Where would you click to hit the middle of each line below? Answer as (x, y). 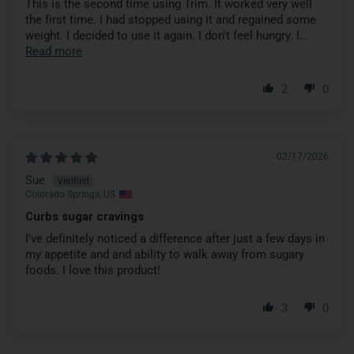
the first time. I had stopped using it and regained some (171, 19)
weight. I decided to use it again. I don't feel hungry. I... (167, 35)
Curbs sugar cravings (85, 216)
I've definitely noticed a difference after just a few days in (175, 238)
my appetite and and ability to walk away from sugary (165, 254)
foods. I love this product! (93, 270)
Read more (54, 51)
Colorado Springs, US (70, 194)
